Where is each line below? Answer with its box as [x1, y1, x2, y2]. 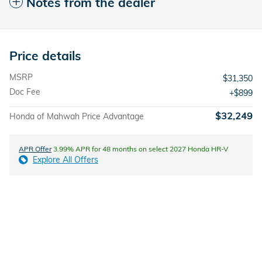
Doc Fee [9, 87, 40, 98]
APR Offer [19, 144, 51, 154]
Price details [9, 48, 81, 64]
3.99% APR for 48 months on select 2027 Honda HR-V [51, 144, 229, 154]
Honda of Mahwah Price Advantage [9, 111, 144, 122]
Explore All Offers [33, 154, 98, 166]
